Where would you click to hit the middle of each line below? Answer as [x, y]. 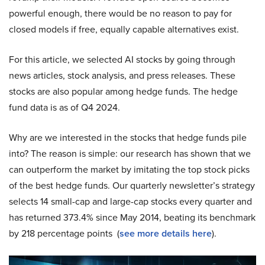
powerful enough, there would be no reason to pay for [120, 13]
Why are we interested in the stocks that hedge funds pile [128, 138]
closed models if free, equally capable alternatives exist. [124, 29]
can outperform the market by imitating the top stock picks [129, 169]
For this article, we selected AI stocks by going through [122, 59]
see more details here [166, 233]
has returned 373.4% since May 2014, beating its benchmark [132, 217]
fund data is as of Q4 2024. [64, 107]
